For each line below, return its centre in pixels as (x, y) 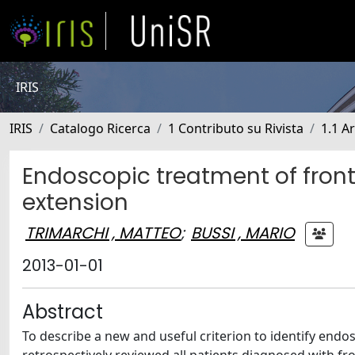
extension (75, 202)
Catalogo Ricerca (100, 128)
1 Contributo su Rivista (236, 128)
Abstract (63, 312)
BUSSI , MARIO (243, 233)
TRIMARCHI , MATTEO (103, 233)
